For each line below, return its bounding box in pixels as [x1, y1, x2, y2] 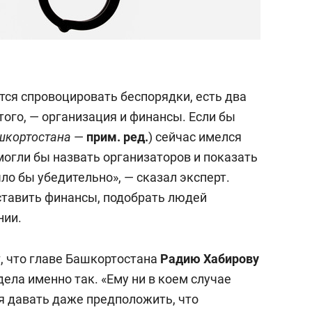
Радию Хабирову [160, 251, 259, 266]
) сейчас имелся [148, 130, 242, 144]
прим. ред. [86, 130, 148, 144]
